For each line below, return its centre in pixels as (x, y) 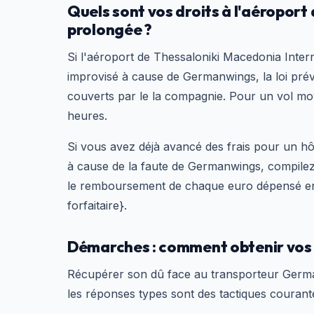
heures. (87, 116)
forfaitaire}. (97, 205)
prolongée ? (110, 29)
